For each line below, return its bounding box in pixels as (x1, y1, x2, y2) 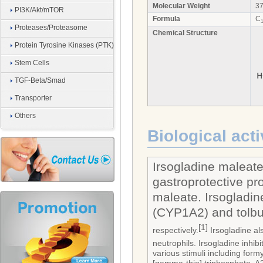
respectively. (153, 225, 198, 235)
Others (15, 112, 36, 120)
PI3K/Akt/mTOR (15, 6, 64, 14)
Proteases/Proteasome (15, 23, 87, 32)
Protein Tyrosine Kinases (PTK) (15, 41, 114, 49)
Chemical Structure (153, 29, 218, 37)
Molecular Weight (153, 2, 210, 10)
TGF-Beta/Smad (15, 76, 66, 85)
